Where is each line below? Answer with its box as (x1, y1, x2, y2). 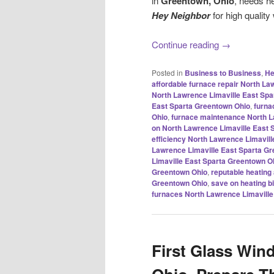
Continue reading (152, 38, 221, 51)
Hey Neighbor (152, 8, 213, 22)
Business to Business (185, 67, 261, 78)
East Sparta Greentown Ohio (152, 100, 250, 111)
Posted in (152, 67, 183, 78)
